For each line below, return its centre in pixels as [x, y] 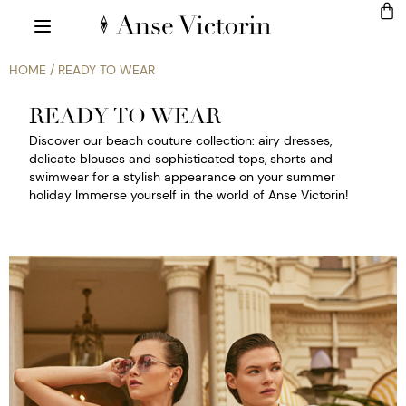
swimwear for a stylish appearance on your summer [182, 177]
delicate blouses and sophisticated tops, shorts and [181, 159]
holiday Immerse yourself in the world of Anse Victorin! [188, 195]
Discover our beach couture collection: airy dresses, [180, 141]
